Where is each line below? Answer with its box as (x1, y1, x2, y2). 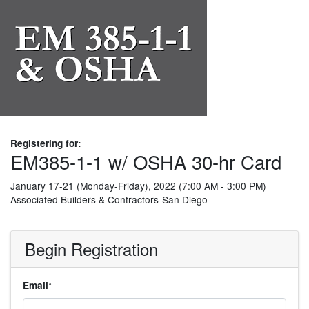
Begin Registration (25, 237, 158, 261)
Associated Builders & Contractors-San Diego (10, 192, 208, 206)
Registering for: (10, 137, 81, 150)
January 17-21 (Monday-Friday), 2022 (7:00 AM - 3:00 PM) (10, 179, 266, 192)
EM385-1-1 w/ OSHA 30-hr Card (10, 148, 281, 175)
